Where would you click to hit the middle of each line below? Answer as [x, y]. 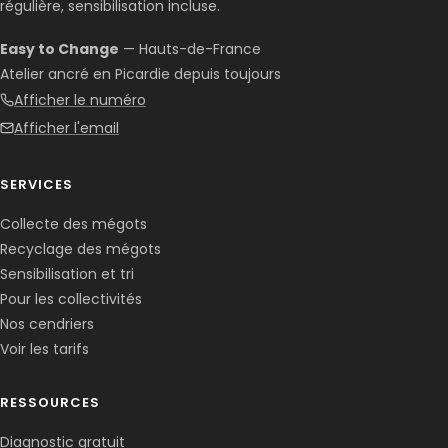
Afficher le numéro [80, 99]
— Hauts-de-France [190, 48]
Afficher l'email [66, 127]
